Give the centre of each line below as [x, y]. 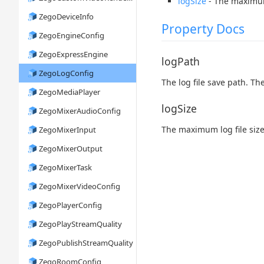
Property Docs [203, 29]
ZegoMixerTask [66, 167]
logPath [181, 61]
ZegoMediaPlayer [70, 92]
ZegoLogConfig [67, 73]
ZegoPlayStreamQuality [81, 224]
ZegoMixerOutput [71, 148]
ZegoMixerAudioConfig [80, 111]
